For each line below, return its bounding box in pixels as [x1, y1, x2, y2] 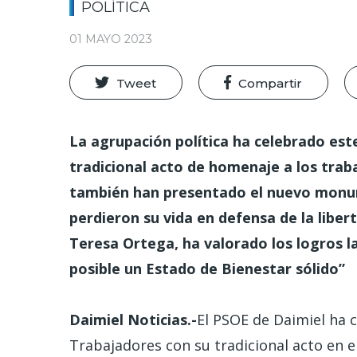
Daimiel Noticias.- [69, 310, 197, 330]
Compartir [238, 75, 303, 91]
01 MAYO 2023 [69, 32, 152, 47]
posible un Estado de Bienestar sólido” [69, 259, 345, 279]
